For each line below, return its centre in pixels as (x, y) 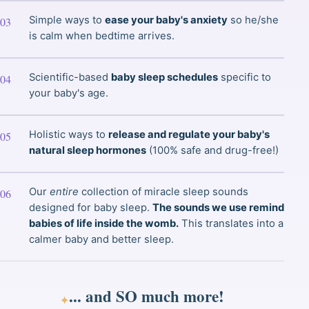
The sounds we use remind (218, 208)
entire (64, 192)
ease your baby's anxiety (166, 20)
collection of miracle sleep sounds (163, 192)
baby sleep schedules (165, 78)
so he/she (253, 20)
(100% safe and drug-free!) (212, 151)
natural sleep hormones (88, 151)
